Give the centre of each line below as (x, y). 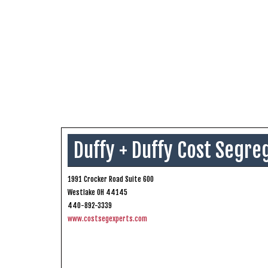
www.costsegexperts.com (107, 219)
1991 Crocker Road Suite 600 (111, 179)
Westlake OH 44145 (98, 193)
